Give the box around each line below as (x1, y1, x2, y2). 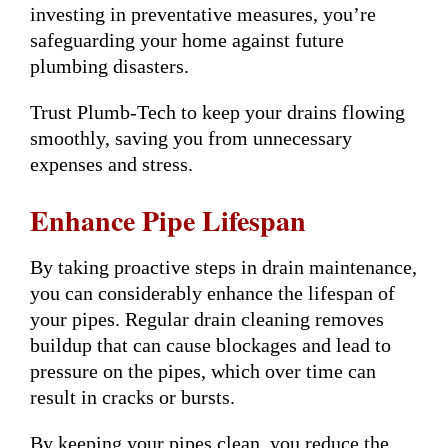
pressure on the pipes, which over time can (30, 359, 376, 382)
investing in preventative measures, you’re (30, 2, 376, 25)
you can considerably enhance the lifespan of (30, 281, 395, 304)
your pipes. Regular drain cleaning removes (30, 307, 384, 330)
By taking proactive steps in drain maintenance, (30, 255, 417, 278)
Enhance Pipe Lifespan (30, 199, 306, 241)
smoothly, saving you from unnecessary (30, 126, 352, 149)
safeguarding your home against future (30, 28, 344, 51)
